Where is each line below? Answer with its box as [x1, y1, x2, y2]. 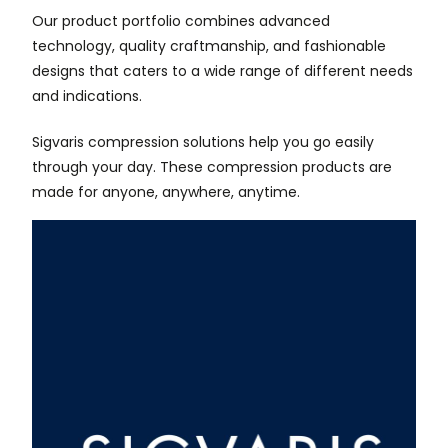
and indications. [32, 90, 142, 105]
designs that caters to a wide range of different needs [32, 65, 413, 80]
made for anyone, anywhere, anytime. [32, 186, 300, 201]
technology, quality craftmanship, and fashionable [32, 40, 386, 55]
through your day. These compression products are [32, 161, 392, 176]
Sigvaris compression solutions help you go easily [32, 136, 374, 151]
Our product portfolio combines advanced [32, 15, 330, 30]
